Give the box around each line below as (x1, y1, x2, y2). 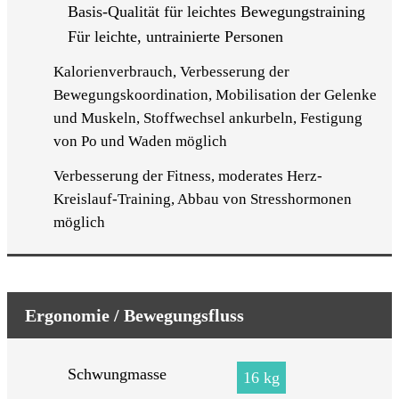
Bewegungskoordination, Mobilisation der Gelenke (53, 85, 377, 103)
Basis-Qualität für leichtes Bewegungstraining (67, 2, 365, 20)
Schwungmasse (67, 365, 167, 384)
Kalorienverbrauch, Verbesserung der (53, 62, 289, 80)
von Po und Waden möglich (53, 132, 227, 150)
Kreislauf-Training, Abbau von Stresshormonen (53, 190, 353, 208)
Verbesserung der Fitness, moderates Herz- (53, 167, 323, 184)
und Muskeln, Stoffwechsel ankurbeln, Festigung (53, 109, 362, 126)
